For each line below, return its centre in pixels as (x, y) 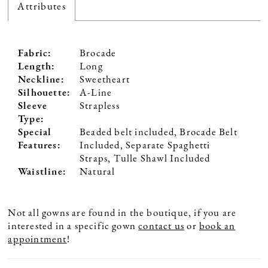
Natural (98, 172)
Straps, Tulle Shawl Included (145, 159)
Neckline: (41, 80)
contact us (162, 227)
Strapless (100, 106)
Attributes (42, 7)
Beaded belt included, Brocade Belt (159, 132)
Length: (37, 66)
